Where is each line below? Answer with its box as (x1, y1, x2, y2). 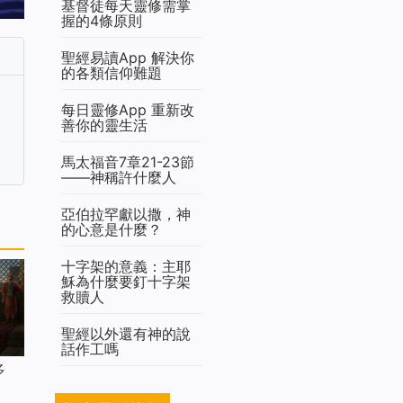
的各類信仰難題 (61, 64, 162, 83)
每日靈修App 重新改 (61, 101, 194, 120)
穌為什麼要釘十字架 (61, 273, 191, 291)
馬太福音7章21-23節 (61, 153, 194, 172)
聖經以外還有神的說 (61, 325, 191, 344)
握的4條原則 (61, 12, 142, 31)
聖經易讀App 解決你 (61, 49, 194, 67)
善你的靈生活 (61, 116, 148, 135)
